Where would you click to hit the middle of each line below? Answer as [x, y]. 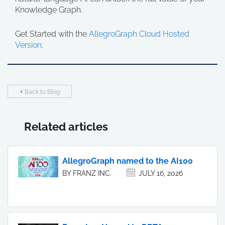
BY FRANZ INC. [87, 174]
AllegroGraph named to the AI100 [128, 161]
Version [28, 45]
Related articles [66, 127]
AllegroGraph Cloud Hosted [139, 34]
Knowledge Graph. [49, 10]
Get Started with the [52, 34]
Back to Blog [42, 92]
